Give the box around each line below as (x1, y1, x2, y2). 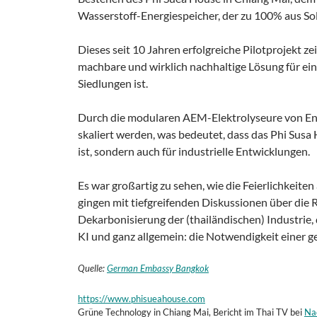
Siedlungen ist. (78, 76, 148, 90)
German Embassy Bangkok (107, 262, 209, 274)
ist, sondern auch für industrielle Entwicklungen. (78, 144, 310, 158)
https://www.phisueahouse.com (78, 292, 205, 304)
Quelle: (78, 262, 107, 274)
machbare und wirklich (78, 59, 190, 73)
